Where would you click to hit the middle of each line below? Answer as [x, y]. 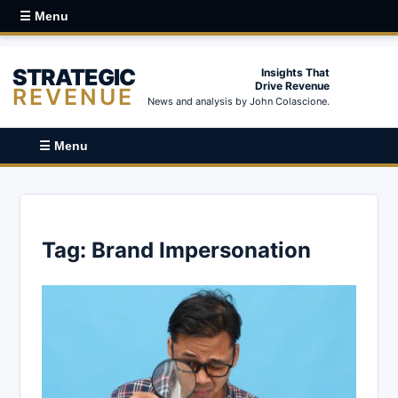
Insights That [295, 72]
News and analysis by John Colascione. [239, 101]
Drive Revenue [292, 86]
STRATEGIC [74, 77]
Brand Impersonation [201, 250]
